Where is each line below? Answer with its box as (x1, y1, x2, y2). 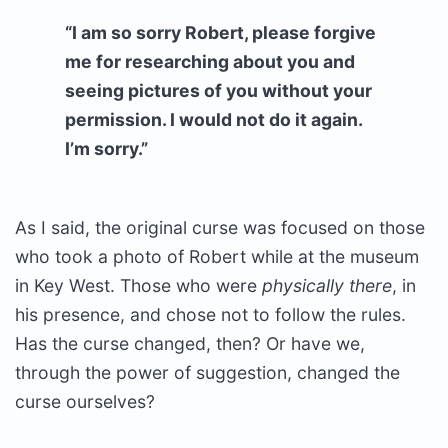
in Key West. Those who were (15, 275, 262, 296)
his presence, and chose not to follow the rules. (15, 304, 406, 325)
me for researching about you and (65, 51, 355, 72)
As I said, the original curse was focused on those (15, 217, 425, 238)
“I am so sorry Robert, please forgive (65, 22, 376, 43)
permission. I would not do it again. (65, 109, 362, 130)
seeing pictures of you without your (65, 80, 372, 101)
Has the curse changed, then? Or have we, (15, 333, 365, 354)
